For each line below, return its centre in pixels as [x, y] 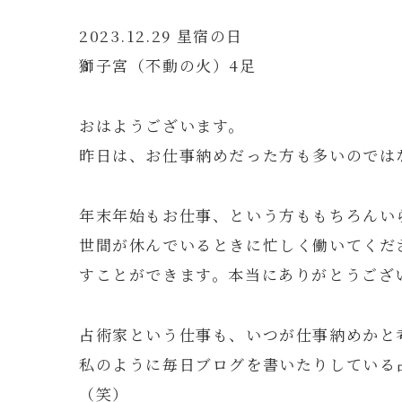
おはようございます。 [162, 125]
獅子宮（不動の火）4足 [168, 65]
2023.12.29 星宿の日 [178, 35]
